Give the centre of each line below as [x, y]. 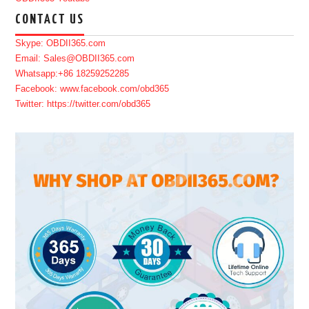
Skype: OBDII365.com [61, 43]
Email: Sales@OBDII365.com [75, 58]
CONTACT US [50, 19]
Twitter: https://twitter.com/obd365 [83, 104]
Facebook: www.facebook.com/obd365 [92, 89]
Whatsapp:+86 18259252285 [72, 73]
